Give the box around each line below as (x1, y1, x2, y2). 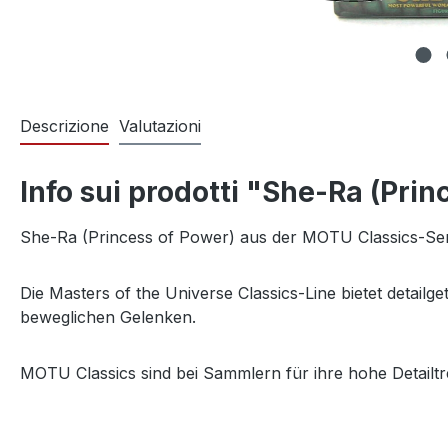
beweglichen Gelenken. (20, 307, 196, 328)
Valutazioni (119, 116, 201, 137)
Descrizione (20, 116, 109, 137)
